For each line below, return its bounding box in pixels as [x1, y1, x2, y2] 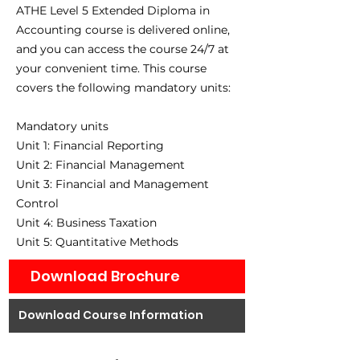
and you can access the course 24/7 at [16, 41, 229, 56]
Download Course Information [18, 307, 203, 324]
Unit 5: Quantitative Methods [16, 234, 178, 249]
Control [16, 195, 59, 211]
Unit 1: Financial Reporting [16, 137, 164, 153]
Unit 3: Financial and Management [16, 176, 209, 191]
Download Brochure [31, 266, 180, 287]
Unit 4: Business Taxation [16, 215, 157, 230]
